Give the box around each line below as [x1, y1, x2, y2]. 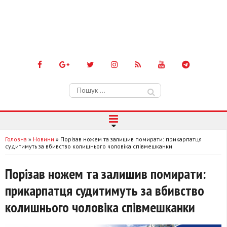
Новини [33, 135, 54, 143]
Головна [5, 135, 27, 143]
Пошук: [68, 82, 94, 93]
